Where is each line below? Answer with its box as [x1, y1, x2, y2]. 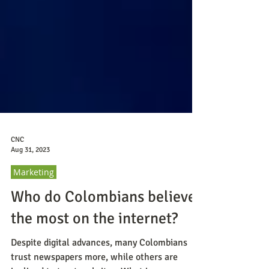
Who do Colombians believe [11, 214, 196, 234]
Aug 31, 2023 [11, 172, 50, 181]
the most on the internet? [11, 236, 178, 255]
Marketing [13, 193, 54, 205]
